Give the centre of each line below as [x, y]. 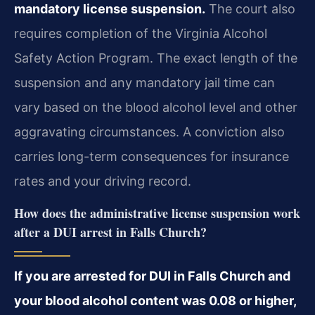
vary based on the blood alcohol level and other [156, 108]
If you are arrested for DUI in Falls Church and [152, 276]
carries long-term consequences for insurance [152, 157]
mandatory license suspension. [110, 9]
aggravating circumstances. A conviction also [149, 132]
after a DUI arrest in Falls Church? [110, 232]
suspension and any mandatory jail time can [144, 83]
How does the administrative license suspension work [157, 213]
